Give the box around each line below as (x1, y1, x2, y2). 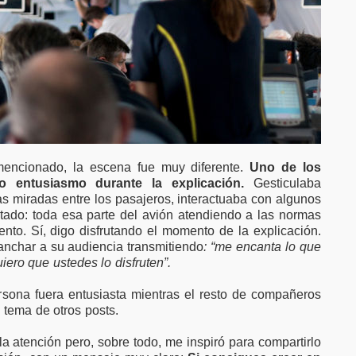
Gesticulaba (244, 176, 321, 190)
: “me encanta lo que (203, 240, 322, 253)
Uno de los (250, 161, 322, 174)
